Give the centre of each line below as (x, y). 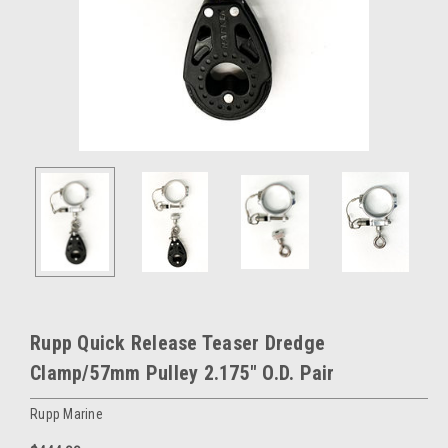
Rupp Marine (66, 413)
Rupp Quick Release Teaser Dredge (177, 343)
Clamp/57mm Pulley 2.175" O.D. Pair (182, 373)
